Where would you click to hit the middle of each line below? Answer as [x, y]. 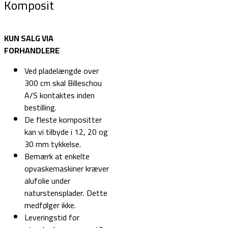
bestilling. [40, 108]
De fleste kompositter [63, 120]
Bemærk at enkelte [57, 156]
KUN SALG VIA [29, 38]
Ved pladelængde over [62, 71]
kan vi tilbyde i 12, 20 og [66, 132]
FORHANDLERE [32, 51]
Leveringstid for [52, 218]
